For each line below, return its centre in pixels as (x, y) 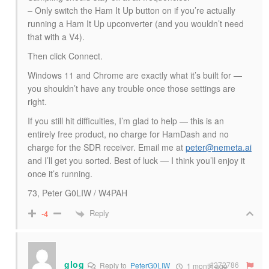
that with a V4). (56, 37)
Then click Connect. (65, 56)
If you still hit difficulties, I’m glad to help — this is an (126, 121)
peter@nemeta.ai (219, 147)
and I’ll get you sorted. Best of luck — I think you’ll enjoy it (136, 161)
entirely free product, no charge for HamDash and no (128, 134)
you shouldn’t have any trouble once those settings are (131, 89)
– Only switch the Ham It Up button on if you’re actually (131, 11)
